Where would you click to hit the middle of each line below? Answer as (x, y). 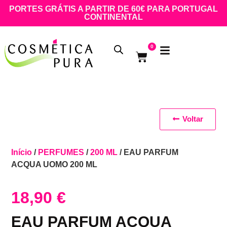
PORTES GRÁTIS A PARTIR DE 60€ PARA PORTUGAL (113, 9)
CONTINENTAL (113, 17)
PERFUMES (61, 153)
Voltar (193, 119)
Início (22, 153)
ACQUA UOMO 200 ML (54, 165)
